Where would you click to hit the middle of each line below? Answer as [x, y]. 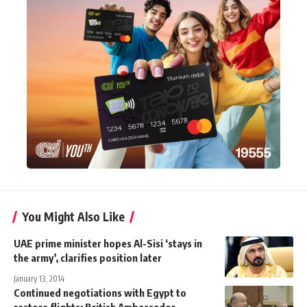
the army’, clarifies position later [88, 258]
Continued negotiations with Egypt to [100, 293]
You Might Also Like [73, 217]
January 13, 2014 [39, 279]
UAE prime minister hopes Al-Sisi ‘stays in [108, 243]
